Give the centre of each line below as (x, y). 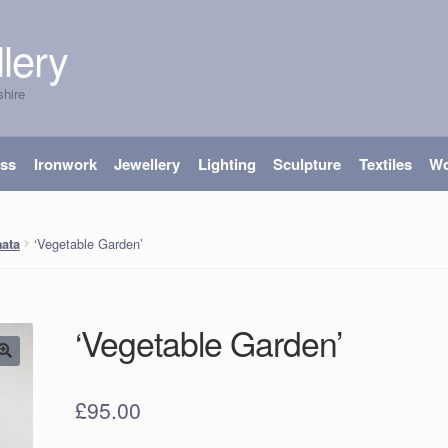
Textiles (385, 164)
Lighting (226, 164)
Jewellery (147, 164)
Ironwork (65, 164)
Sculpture (307, 164)
